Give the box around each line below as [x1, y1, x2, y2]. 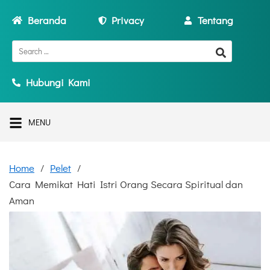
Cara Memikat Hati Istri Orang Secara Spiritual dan [9, 177, 243, 191]
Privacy [111, 13, 145, 27]
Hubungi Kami [25, 75, 90, 89]
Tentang [197, 13, 233, 27]
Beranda [28, 13, 67, 27]
